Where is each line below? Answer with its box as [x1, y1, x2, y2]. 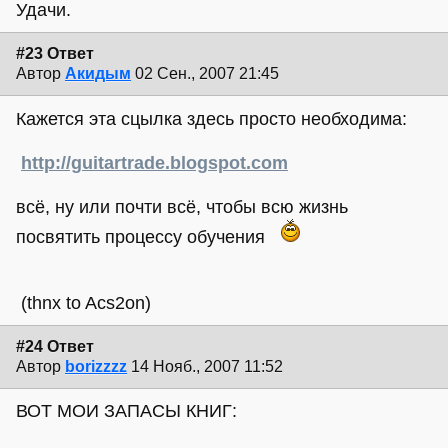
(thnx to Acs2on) [16, 292, 151, 313]
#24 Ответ [16, 337, 94, 355]
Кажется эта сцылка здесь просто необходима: [16, 108, 407, 129]
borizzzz [65, 357, 127, 375]
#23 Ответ [16, 45, 94, 63]
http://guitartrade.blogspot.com [21, 152, 288, 173]
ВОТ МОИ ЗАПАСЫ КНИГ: [16, 401, 237, 422]
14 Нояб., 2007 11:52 [131, 357, 283, 375]
